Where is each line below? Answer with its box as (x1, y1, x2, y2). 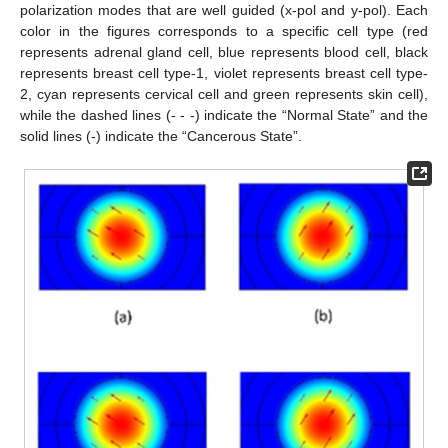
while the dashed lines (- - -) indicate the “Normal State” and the (20, 106, 428, 123)
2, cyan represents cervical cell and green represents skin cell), (20, 85, 428, 102)
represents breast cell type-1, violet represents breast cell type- (20, 64, 428, 81)
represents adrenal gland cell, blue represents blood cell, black (20, 43, 428, 60)
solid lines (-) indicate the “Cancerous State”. (20, 127, 302, 144)
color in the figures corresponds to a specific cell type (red (20, 22, 428, 39)
